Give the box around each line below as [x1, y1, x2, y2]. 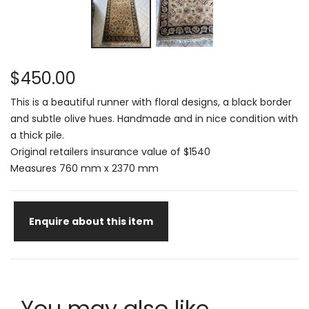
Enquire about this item [29, 214, 153, 228]
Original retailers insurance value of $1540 [10, 144, 210, 159]
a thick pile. [10, 128, 64, 142]
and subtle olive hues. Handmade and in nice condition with [10, 111, 298, 126]
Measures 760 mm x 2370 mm [10, 161, 159, 175]
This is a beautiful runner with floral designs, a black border [10, 94, 292, 109]
